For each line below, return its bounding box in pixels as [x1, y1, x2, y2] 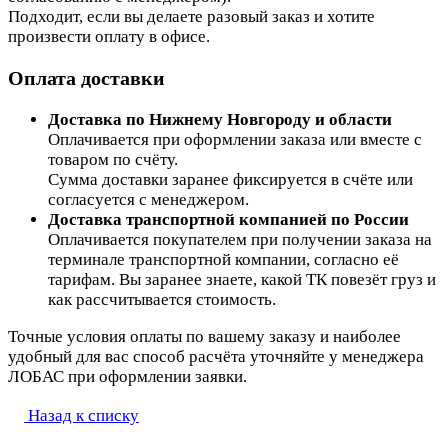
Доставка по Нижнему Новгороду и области [48, 109, 392, 129]
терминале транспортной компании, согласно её [48, 249, 399, 269]
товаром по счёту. [48, 149, 178, 169]
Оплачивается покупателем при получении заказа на [48, 229, 432, 249]
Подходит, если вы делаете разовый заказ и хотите [8, 6, 375, 26]
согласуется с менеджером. [48, 189, 249, 209]
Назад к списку [28, 405, 139, 425]
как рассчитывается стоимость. [48, 289, 276, 309]
